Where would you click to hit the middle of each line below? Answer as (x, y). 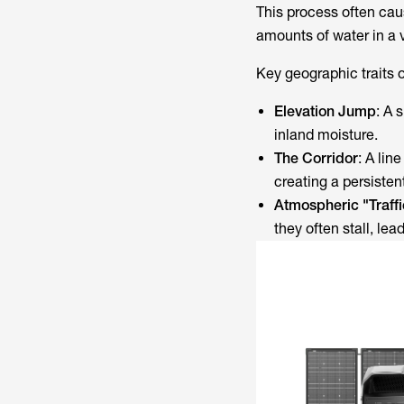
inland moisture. (326, 135)
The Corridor (316, 158)
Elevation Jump (325, 111)
